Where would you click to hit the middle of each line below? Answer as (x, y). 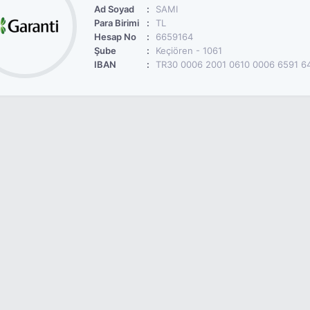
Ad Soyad (114, 9)
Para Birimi (116, 23)
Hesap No (115, 37)
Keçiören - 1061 (187, 51)
